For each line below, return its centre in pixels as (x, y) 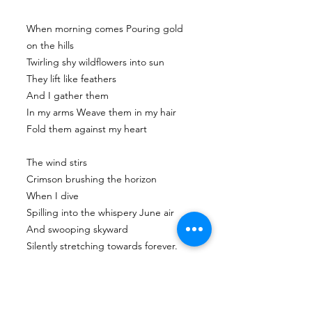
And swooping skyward (77, 229)
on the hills (50, 45)
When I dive (53, 196)
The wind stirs (57, 162)
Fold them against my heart (87, 129)
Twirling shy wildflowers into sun (95, 62)
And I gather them (68, 95)
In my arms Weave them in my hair (101, 112)
